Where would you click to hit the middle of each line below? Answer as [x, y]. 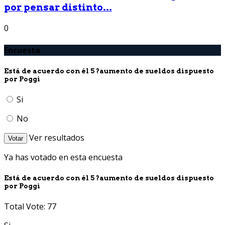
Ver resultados [57, 137]
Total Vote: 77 [30, 207]
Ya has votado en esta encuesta [63, 157]
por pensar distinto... [58, 7]
